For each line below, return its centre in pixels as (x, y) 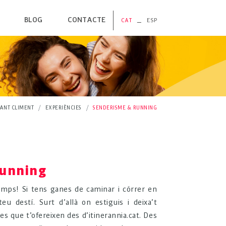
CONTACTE (87, 20)
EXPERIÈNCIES (63, 108)
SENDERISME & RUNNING (125, 108)
